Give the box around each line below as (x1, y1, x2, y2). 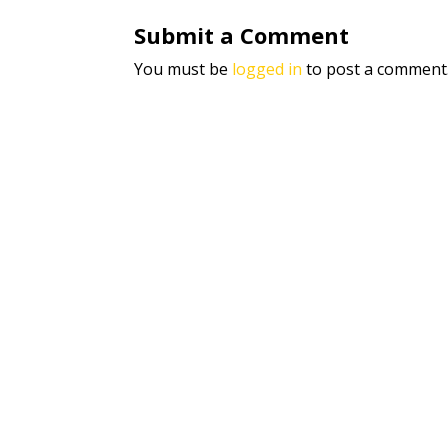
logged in (232, 58, 303, 80)
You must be (134, 58, 233, 80)
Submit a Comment (134, 20, 350, 50)
